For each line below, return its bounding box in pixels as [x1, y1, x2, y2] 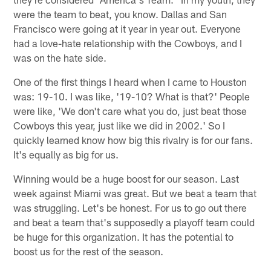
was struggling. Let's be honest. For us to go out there [13, 201, 247, 214]
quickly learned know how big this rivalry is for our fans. [13, 133, 253, 146]
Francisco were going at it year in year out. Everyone [13, 22, 241, 34]
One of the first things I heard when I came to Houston [13, 75, 247, 88]
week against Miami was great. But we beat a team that [13, 186, 257, 199]
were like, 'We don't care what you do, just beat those [13, 104, 247, 117]
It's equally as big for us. [13, 148, 119, 160]
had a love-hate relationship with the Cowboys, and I [13, 36, 243, 49]
